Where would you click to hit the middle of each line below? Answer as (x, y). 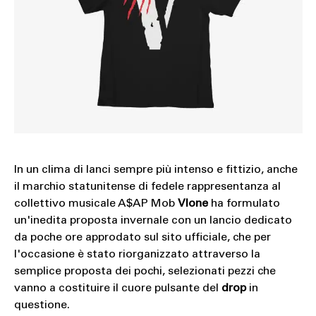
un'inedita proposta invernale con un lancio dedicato (153, 220)
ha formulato (244, 203)
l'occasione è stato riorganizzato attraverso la (137, 254)
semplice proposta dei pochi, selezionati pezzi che (145, 271)
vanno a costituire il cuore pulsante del (117, 288)
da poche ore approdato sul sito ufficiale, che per (142, 237)
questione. (42, 305)
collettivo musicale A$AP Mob (96, 203)
